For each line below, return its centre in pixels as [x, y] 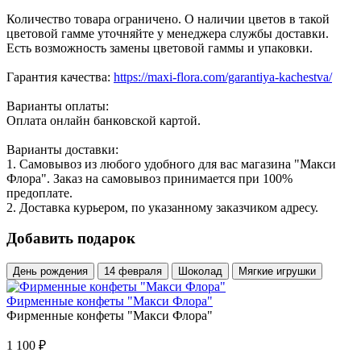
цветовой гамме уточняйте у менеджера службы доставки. [168, 33]
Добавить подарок [71, 239]
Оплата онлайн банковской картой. [104, 120]
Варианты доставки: [62, 149]
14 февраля [133, 272]
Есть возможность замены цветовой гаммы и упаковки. [160, 48]
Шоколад [200, 272]
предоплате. [39, 193]
